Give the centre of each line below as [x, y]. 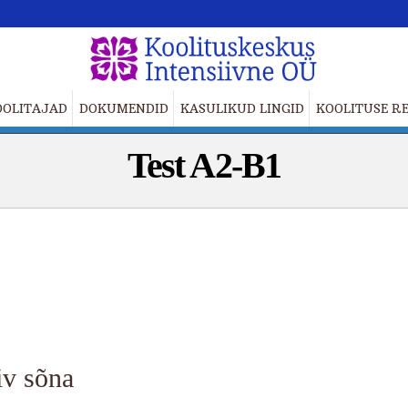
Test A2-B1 [204, 166]
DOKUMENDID [123, 108]
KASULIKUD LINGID [242, 108]
